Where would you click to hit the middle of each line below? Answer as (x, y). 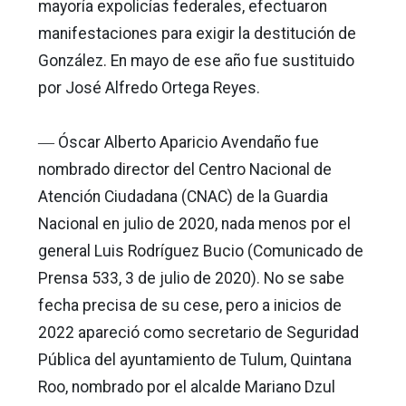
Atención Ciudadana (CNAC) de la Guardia (183, 196)
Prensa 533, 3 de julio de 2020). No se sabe (191, 278)
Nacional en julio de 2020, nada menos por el (194, 223)
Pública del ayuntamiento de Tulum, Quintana (195, 359)
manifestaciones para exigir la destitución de (197, 33)
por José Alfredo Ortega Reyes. (149, 87)
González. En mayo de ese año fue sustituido (196, 60)
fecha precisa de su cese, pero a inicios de (190, 305)
